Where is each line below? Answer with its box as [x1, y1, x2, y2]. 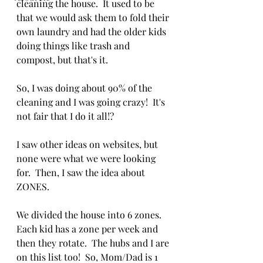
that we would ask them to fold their [16, 11, 171, 23]
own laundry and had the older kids [16, 25, 168, 38]
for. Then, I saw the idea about [16, 166, 147, 178]
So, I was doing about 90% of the [16, 82, 154, 94]
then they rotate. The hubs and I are [16, 237, 171, 249]
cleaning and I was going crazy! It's [16, 96, 167, 108]
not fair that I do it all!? [16, 110, 114, 122]
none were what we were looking [16, 152, 158, 164]
